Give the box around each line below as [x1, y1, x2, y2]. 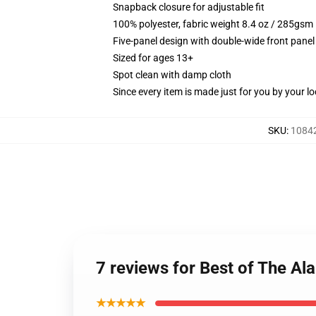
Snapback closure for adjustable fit [113, 1, 265, 13]
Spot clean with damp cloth [113, 69, 231, 80]
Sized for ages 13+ [113, 52, 193, 63]
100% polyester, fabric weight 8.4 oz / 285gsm [113, 18, 313, 30]
